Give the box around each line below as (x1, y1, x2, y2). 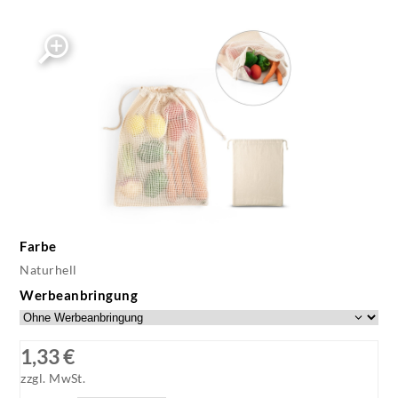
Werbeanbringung (20, 286, 139, 303)
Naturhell (20, 261, 77, 277)
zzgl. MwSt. (20, 371, 86, 386)
